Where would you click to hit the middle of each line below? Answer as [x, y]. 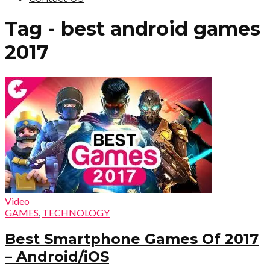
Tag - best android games [133, 29]
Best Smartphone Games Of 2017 [132, 239]
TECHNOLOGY [76, 212]
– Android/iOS [57, 256]
